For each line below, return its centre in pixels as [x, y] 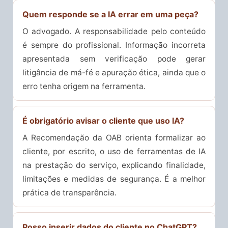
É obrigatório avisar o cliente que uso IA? [103, 121]
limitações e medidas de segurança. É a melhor [114, 179]
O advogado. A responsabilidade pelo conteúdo [114, 32]
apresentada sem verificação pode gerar [114, 59]
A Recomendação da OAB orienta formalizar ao [114, 138]
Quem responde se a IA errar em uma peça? [110, 15]
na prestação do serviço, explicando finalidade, [114, 165]
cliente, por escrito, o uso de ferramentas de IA [114, 152]
